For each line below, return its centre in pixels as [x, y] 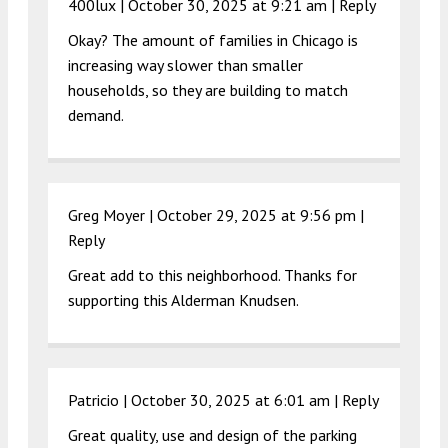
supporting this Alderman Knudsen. [183, 299]
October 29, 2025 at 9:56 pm [256, 214]
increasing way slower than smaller [185, 64]
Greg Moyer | [112, 214]
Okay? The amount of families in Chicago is [213, 39]
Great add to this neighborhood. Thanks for [212, 274]
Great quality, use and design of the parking [212, 434]
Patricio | [99, 399]
